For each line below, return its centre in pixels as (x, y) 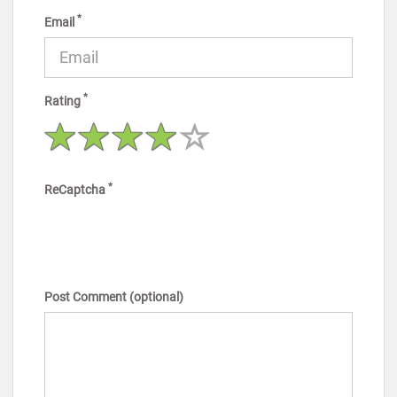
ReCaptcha (76, 190)
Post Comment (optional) (114, 297)
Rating (64, 101)
